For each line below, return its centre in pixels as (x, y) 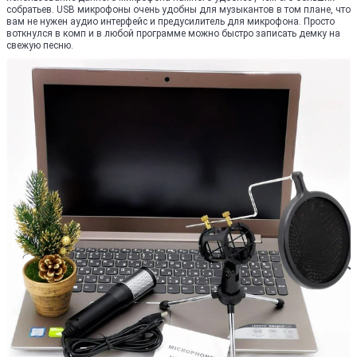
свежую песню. (40, 45)
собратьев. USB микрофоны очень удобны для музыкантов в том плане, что (178, 10)
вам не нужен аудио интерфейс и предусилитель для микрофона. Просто (171, 22)
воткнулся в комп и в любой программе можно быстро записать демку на (173, 33)
